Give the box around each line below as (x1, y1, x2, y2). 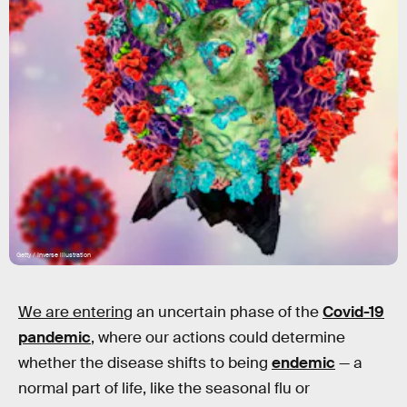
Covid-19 (323, 303, 384, 322)
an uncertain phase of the (133, 303, 323, 322)
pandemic (18, 328, 91, 347)
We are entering (18, 303, 133, 322)
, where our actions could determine (91, 328, 345, 347)
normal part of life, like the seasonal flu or (18, 379, 310, 398)
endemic (272, 353, 335, 372)
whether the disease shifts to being (18, 353, 272, 372)
